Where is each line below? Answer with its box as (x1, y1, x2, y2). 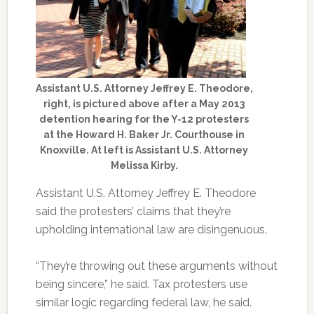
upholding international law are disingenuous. (35, 223, 267, 236)
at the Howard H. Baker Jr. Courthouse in (43, 129, 245, 140)
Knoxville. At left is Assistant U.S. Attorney (40, 144, 249, 156)
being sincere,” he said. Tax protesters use (35, 278, 247, 291)
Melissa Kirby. (110, 160, 178, 171)
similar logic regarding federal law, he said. (35, 296, 252, 309)
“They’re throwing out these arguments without (35, 259, 278, 273)
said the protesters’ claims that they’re (35, 205, 231, 218)
